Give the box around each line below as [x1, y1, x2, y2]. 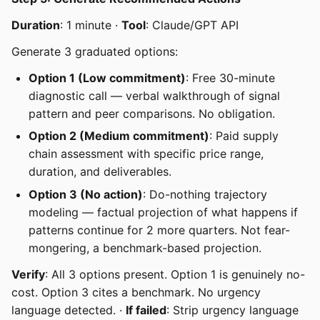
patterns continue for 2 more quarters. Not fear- [29, 222, 290, 237]
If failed [126, 302, 166, 317]
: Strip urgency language [166, 302, 299, 317]
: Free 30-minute [186, 70, 275, 85]
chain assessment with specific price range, [29, 146, 264, 161]
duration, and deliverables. [29, 164, 171, 179]
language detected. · [11, 302, 126, 317]
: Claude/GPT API [146, 17, 239, 32]
